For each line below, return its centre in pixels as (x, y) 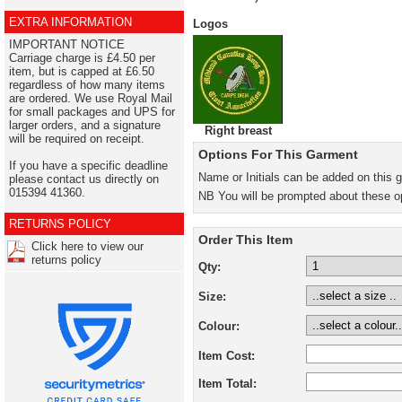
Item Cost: (227, 356)
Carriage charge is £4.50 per (82, 58)
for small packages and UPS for (92, 112)
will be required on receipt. (77, 139)
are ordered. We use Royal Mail (91, 98)
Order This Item (245, 240)
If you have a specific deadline (88, 166)
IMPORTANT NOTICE (67, 44)
